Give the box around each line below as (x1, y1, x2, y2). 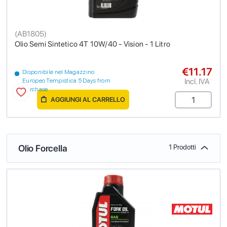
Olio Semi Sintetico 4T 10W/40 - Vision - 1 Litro (15, 40, 171, 49)
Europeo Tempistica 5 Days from (22, 77, 111, 85)
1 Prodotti (169, 143, 196, 152)
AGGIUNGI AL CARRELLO (49, 96, 125, 104)
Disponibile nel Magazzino (22, 68, 95, 76)
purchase (22, 86, 48, 93)
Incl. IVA (184, 77, 210, 87)
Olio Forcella (18, 143, 67, 154)
